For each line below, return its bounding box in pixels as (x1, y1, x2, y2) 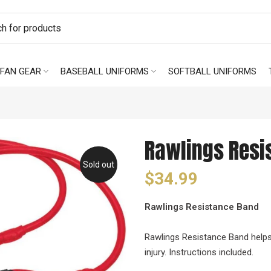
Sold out (83, 160, 114, 169)
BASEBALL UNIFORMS (60, 65, 149, 77)
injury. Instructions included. (145, 247, 253, 258)
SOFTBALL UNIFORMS (168, 65, 256, 77)
